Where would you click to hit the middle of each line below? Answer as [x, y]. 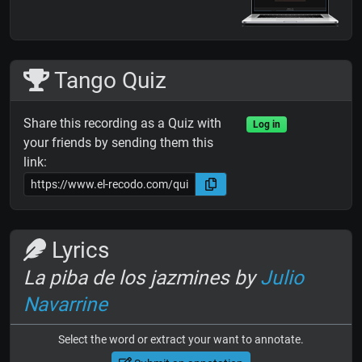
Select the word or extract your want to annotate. [181, 340]
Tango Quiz [107, 81]
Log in [266, 125]
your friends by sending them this [118, 143]
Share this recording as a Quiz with [122, 124]
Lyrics [78, 250]
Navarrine [65, 305]
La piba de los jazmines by [142, 278]
